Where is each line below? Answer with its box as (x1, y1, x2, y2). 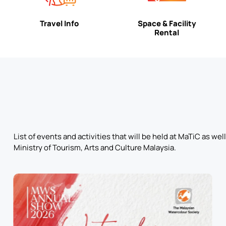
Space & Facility (137, 18, 196, 29)
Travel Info (39, 18, 79, 29)
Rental (154, 27, 180, 38)
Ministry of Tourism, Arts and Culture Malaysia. (13, 142, 176, 153)
